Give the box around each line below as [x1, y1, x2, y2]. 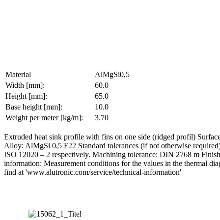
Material [5, 70, 31, 79]
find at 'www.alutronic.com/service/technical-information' [4, 167, 181, 176]
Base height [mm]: [5, 102, 62, 111]
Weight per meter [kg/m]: [5, 113, 83, 122]
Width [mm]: [5, 81, 45, 89]
